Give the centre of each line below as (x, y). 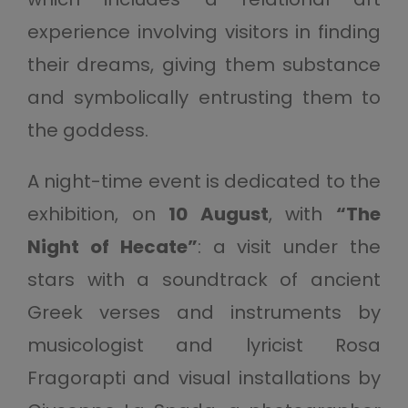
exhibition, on (98, 214)
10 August (219, 214)
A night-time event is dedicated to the (204, 182)
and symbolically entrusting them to (204, 98)
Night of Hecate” (112, 247)
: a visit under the (289, 247)
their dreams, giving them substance (204, 65)
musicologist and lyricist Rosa (204, 346)
